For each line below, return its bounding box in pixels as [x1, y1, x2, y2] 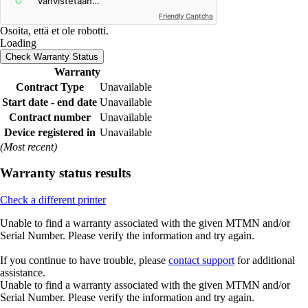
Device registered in [3, 126, 96, 138]
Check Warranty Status [5, 51, 98, 62]
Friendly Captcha [159, 11, 213, 20]
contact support [168, 254, 234, 267]
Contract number [8, 111, 91, 123]
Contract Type [15, 80, 84, 93]
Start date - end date [2, 96, 97, 108]
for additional [234, 254, 295, 267]
